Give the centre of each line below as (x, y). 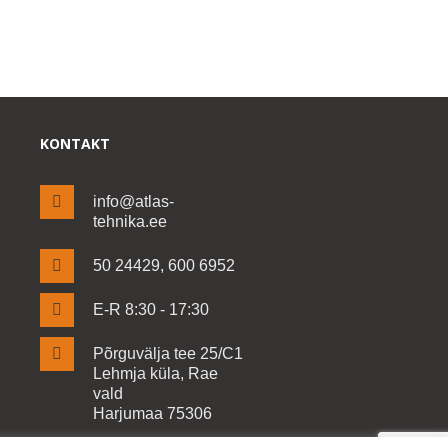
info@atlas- (133, 201)
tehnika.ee (129, 221)
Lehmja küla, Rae (155, 373)
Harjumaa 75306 (152, 413)
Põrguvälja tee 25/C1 (167, 353)
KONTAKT (74, 143)
